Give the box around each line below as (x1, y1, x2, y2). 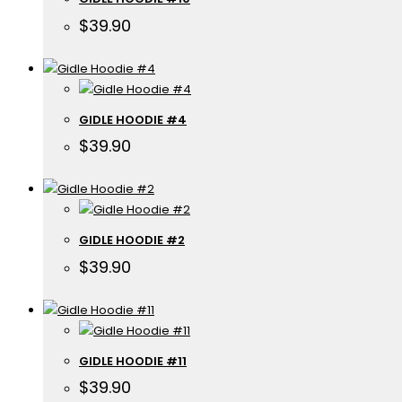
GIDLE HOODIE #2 (79, 232, 185, 249)
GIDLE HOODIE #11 (79, 352, 187, 370)
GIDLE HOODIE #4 (79, 110, 187, 128)
